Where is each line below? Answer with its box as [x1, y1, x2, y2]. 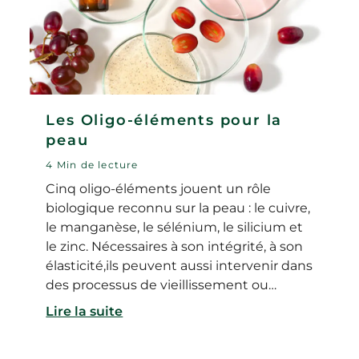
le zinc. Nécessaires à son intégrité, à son [46, 239, 304, 255]
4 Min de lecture [46, 159, 139, 171]
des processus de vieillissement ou [46, 277, 269, 293]
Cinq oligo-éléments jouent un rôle [46, 181, 272, 197]
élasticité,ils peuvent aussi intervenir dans [46, 258, 313, 274]
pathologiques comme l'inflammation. [46, 296, 292, 313]
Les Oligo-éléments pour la [46, 111, 283, 130]
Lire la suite [46, 304, 123, 320]
